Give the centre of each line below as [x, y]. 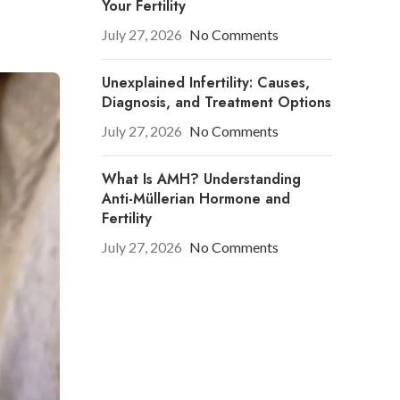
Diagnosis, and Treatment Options [216, 103]
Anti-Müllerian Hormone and [196, 199]
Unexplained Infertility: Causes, [205, 83]
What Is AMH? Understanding [201, 179]
